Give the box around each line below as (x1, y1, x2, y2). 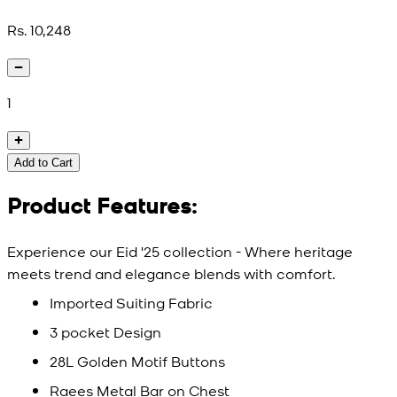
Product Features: (7, 191, 197, 221)
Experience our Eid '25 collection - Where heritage (7, 241, 353, 261)
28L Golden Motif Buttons (50, 351, 225, 371)
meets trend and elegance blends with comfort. (7, 263, 336, 284)
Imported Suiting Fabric (50, 292, 213, 313)
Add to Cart (14, 155, 73, 169)
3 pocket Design (50, 322, 161, 342)
